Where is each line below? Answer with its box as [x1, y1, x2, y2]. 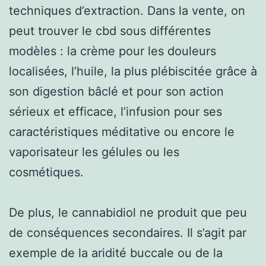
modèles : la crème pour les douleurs [9, 43, 216, 58]
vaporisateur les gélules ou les [9, 144, 179, 159]
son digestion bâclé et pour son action [9, 84, 224, 99]
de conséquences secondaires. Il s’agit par [9, 225, 246, 240]
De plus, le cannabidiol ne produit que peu [9, 205, 247, 220]
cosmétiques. [9, 164, 84, 179]
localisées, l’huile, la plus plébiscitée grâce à [9, 64, 257, 78]
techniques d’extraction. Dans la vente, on [9, 3, 245, 18]
